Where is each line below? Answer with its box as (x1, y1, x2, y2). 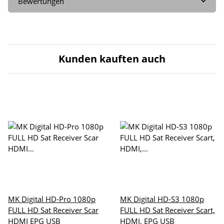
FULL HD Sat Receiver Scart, (120, 204, 215, 215)
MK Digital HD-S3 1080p (120, 193, 204, 204)
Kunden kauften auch (58, 51, 165, 65)
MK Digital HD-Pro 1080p (8, 193, 95, 204)
